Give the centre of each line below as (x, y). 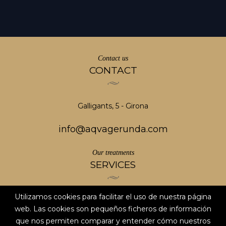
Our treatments (113, 152)
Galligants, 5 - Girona (113, 106)
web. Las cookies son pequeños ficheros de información (113, 209)
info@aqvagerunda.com (113, 129)
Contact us (113, 58)
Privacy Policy (113, 215)
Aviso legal (113, 201)
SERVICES (113, 164)
